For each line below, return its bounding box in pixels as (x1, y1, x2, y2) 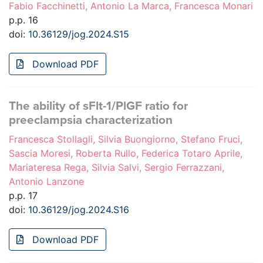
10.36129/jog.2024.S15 (28, 28, 129, 41)
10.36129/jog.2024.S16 (28, 204, 129, 216)
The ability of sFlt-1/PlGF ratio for (9, 99, 188, 114)
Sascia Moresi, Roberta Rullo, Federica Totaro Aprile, (9, 147, 242, 160)
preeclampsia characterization (9, 113, 173, 128)
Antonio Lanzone (9, 176, 84, 188)
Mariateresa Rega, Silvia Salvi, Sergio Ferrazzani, (9, 161, 224, 174)
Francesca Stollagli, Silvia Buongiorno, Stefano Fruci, (9, 133, 242, 146)
